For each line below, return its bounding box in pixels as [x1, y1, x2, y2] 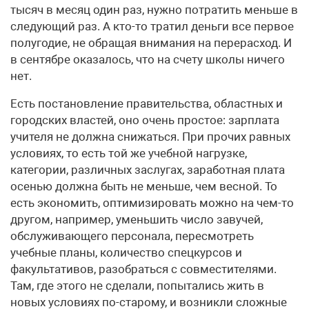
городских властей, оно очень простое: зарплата [10, 113, 279, 127]
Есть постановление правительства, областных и [10, 97, 283, 110]
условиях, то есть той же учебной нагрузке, [10, 146, 247, 160]
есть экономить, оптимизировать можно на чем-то [10, 196, 294, 210]
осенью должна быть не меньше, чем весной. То [10, 179, 277, 193]
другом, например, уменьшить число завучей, [10, 212, 263, 226]
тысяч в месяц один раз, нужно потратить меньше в [10, 3, 298, 17]
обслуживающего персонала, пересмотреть [10, 229, 254, 243]
